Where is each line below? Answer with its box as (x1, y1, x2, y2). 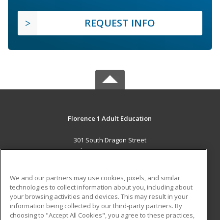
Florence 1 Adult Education (68, 114, 152, 123)
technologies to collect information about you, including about (10, 182, 192, 192)
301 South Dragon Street (73, 136, 146, 145)
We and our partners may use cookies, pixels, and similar (10, 173, 180, 182)
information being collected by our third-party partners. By (10, 201, 182, 210)
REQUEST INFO (84, 16, 155, 30)
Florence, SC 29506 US (77, 146, 142, 156)
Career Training (32, 179, 79, 188)
